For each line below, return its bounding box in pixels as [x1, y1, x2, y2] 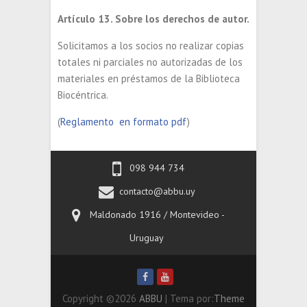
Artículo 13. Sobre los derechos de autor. [58, 12, 249, 25]
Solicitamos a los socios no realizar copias [58, 39, 244, 52]
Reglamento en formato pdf [60, 115, 187, 128]
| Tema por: [162, 292, 214, 305]
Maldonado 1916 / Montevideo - [89, 208, 225, 221]
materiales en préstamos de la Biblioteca [58, 72, 240, 85]
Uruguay [130, 232, 164, 244]
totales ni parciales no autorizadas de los [58, 56, 243, 69]
